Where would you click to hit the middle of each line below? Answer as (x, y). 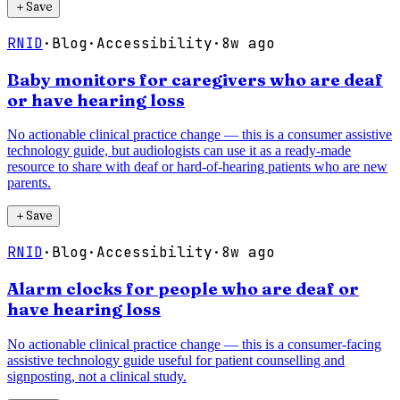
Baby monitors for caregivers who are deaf (195, 79)
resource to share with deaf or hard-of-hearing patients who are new (197, 167)
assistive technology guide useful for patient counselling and (176, 360)
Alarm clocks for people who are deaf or (183, 289)
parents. (29, 183)
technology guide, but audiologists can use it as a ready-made (179, 151)
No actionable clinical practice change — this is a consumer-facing (194, 344)
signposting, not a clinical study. (97, 376)
